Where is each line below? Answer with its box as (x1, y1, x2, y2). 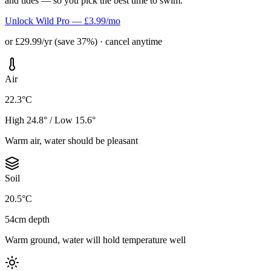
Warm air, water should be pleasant (5, 135, 138, 146)
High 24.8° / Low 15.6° (5, 114, 96, 125)
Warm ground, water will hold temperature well (5, 234, 186, 245)
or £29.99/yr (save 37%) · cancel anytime (5, 36, 162, 47)
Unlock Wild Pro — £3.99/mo (5, 15, 120, 26)
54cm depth (5, 214, 50, 224)
